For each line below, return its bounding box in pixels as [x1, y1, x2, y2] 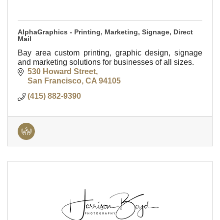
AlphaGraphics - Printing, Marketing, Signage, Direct [18, 28, 193, 36]
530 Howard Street [27, 67, 96, 76]
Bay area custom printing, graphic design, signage [18, 49, 202, 57]
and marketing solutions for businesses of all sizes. [18, 58, 194, 67]
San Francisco [27, 77, 82, 85]
